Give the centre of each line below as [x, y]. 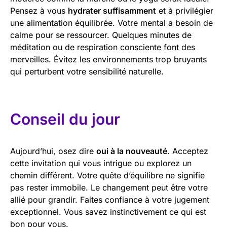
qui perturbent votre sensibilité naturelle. [87, 71]
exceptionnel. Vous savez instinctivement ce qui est [108, 212]
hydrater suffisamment [112, 10]
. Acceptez [188, 151]
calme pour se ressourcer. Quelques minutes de [101, 35]
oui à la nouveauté [132, 151]
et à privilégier [185, 10]
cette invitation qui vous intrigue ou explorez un [101, 163]
